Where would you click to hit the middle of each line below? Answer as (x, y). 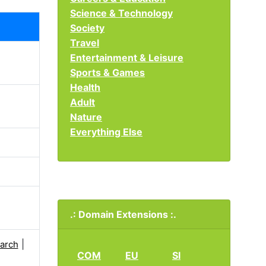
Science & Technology (121, 13)
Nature (86, 117)
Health (85, 87)
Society (87, 28)
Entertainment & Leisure (127, 58)
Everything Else (106, 132)
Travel (85, 43)
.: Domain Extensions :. (123, 214)
